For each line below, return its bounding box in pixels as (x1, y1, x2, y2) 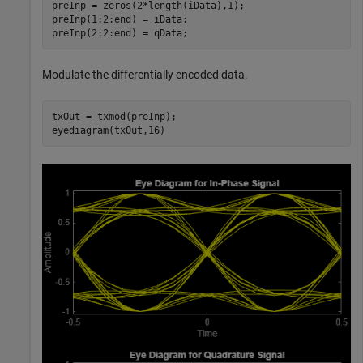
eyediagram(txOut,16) (51, 124, 165, 136)
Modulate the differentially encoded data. (42, 68, 248, 81)
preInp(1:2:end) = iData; (51, 13, 188, 25)
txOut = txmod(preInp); (51, 110, 177, 122)
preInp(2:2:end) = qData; (51, 27, 188, 39)
